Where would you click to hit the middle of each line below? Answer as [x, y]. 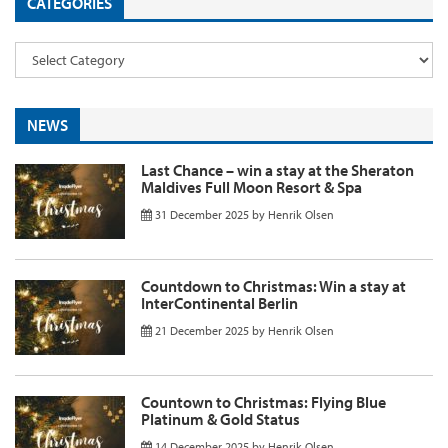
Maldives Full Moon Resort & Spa [251, 186]
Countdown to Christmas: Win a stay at [273, 285]
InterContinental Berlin [219, 302]
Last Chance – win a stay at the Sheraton [277, 169]
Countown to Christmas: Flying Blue [263, 401]
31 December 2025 [202, 214]
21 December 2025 [202, 330]
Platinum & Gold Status [220, 418]
